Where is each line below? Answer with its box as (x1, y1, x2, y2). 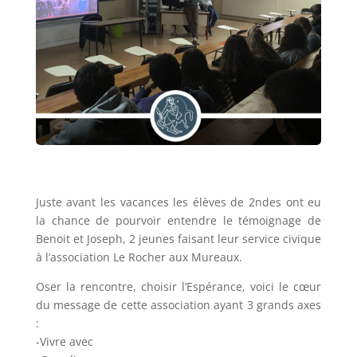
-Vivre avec (35, 333, 93, 349)
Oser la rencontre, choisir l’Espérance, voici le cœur (35, 278, 322, 294)
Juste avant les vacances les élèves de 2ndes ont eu (35, 194, 322, 210)
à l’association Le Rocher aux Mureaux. (35, 249, 242, 265)
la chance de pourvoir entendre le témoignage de (35, 212, 322, 228)
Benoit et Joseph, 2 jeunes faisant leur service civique (35, 230, 322, 246)
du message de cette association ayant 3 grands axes (35, 296, 322, 312)
